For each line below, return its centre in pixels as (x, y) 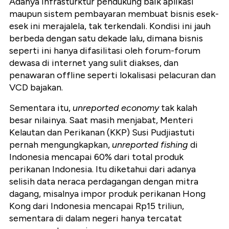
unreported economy (117, 108)
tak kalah (179, 108)
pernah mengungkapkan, (61, 144)
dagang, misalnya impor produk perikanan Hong (107, 193)
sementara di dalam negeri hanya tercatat (96, 218)
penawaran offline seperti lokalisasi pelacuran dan (112, 75)
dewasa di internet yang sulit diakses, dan (94, 63)
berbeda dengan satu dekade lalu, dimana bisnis (106, 38)
